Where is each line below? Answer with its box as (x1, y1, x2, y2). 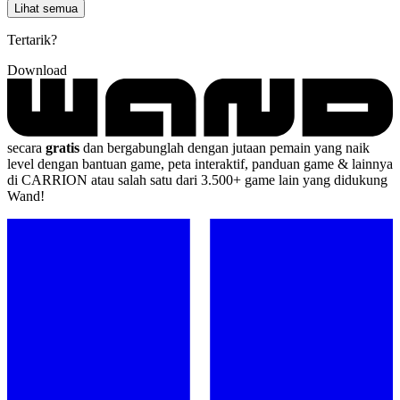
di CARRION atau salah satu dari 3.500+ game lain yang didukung (7, 171, 387, 187)
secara (7, 139, 46, 155)
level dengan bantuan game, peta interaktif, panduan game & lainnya (7, 155, 393, 171)
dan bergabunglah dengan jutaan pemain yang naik (79, 139, 370, 155)
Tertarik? (7, 31, 57, 47)
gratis (46, 139, 79, 155)
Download (7, 62, 67, 78)
